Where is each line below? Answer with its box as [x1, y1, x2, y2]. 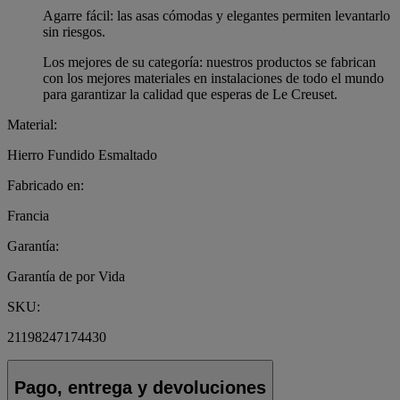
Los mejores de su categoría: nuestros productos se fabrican [43, 54, 376, 70]
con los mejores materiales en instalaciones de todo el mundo [43, 70, 384, 86]
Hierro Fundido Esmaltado [7, 146, 157, 162]
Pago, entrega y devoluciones [14, 377, 266, 397]
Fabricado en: [7, 177, 84, 193]
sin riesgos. [43, 23, 105, 39]
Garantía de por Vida [7, 268, 125, 284]
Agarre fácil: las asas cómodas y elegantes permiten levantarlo [43, 7, 390, 23]
